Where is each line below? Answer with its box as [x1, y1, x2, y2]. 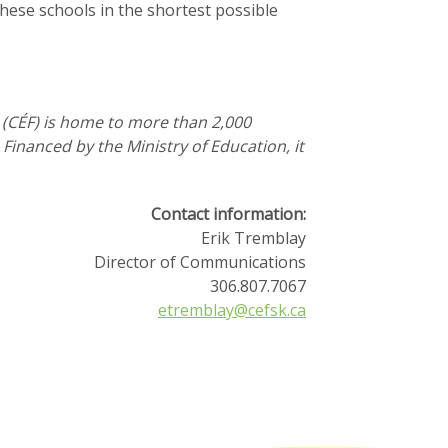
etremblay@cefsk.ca [158, 299, 306, 321]
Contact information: [151, 203, 306, 225]
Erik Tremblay [201, 227, 306, 249]
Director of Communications [94, 251, 306, 273]
